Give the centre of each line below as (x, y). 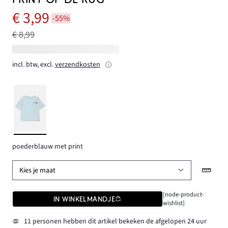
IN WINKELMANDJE (84, 199)
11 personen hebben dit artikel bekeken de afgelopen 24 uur (115, 222)
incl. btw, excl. (33, 65)
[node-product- (183, 194)
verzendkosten (78, 65)
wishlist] (174, 203)
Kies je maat (38, 170)
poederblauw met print (48, 146)
